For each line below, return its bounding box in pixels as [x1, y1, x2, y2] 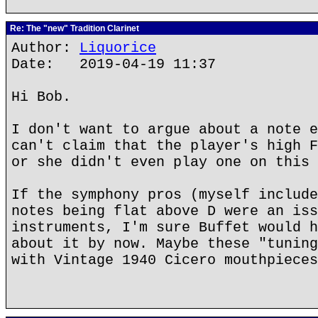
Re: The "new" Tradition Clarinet [8, 23, 139, 33]
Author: [11, 40, 79, 56]
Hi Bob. [11, 89, 71, 105]
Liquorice [79, 40, 156, 56]
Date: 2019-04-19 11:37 [11, 56, 216, 72]
